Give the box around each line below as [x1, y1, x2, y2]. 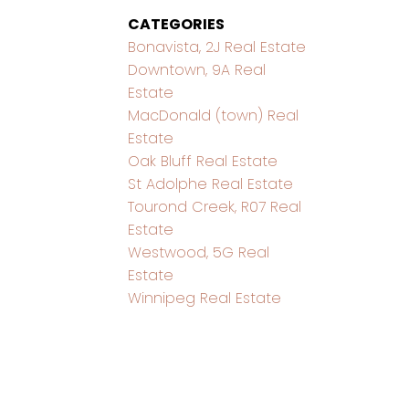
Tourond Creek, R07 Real [128, 195, 302, 217]
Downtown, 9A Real [128, 58, 267, 80]
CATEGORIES [128, 13, 225, 35]
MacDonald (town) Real [128, 104, 299, 126]
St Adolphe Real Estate [128, 173, 294, 194]
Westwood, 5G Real [128, 241, 270, 263]
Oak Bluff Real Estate [128, 150, 278, 172]
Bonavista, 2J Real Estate [128, 36, 307, 58]
